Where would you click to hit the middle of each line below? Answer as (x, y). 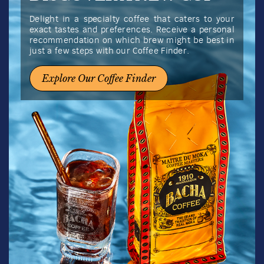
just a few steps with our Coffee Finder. (110, 51)
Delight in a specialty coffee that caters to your (132, 19)
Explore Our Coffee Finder (99, 78)
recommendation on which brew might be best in (132, 40)
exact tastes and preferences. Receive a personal (132, 30)
